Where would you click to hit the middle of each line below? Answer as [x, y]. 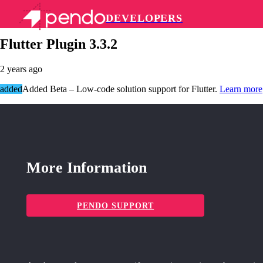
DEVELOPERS [144, 18]
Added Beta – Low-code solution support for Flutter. [121, 89]
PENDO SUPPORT [116, 206]
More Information [87, 168]
